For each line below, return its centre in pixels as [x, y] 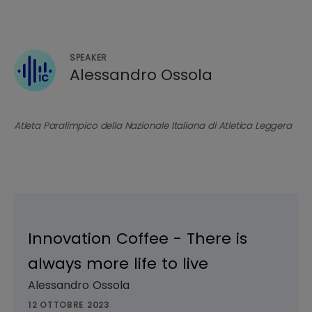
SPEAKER [89, 57]
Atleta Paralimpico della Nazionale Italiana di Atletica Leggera [153, 126]
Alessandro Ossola [141, 75]
